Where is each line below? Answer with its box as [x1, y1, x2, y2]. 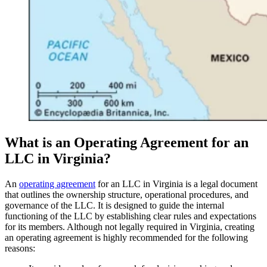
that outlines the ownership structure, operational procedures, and [5, 190, 249, 200]
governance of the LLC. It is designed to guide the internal [5, 200, 224, 211]
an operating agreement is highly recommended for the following [5, 232, 248, 243]
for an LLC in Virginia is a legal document [95, 179, 257, 190]
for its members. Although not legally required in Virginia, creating [5, 222, 254, 232]
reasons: [5, 243, 35, 254]
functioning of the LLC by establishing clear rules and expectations [5, 211, 256, 222]
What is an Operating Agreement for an [5, 135, 249, 151]
